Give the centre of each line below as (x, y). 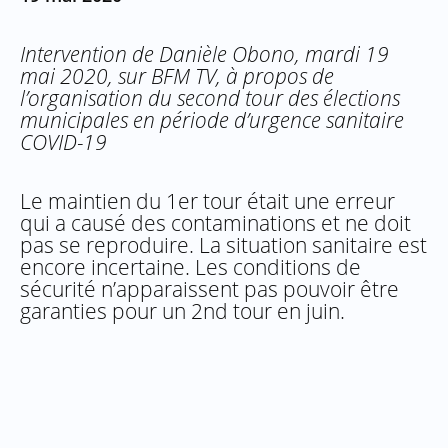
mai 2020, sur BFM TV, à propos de (177, 75)
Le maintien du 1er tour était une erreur (207, 200)
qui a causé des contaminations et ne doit (215, 222)
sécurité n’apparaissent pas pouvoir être (209, 288)
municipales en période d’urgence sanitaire (212, 119)
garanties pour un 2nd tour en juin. (182, 310)
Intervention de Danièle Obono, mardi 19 (204, 53)
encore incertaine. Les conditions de (190, 266)
